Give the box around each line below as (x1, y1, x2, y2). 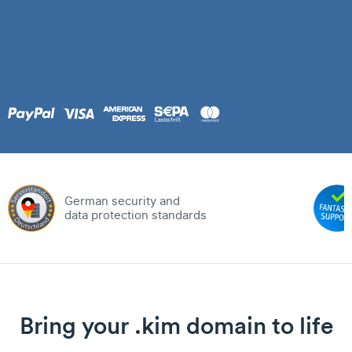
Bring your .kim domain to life (19, 311, 333, 340)
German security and (64, 192, 180, 210)
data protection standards (64, 207, 207, 224)
